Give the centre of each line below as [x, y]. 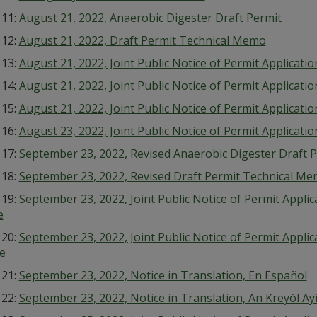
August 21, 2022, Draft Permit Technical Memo [142, 40]
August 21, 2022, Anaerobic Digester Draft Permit [150, 18]
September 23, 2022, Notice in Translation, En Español [163, 275]
